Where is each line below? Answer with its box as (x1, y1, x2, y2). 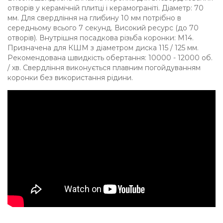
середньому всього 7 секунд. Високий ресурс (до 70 (7, 23, 199, 32)
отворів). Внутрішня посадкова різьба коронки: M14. (7, 33, 194, 42)
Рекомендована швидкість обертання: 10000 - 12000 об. (7, 53, 213, 62)
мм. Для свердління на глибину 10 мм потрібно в (7, 13, 181, 22)
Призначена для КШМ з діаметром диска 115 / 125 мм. (7, 43, 199, 52)
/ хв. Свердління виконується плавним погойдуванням (7, 63, 201, 72)
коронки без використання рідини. (7, 73, 133, 82)
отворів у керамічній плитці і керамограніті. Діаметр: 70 (7, 3, 204, 12)
